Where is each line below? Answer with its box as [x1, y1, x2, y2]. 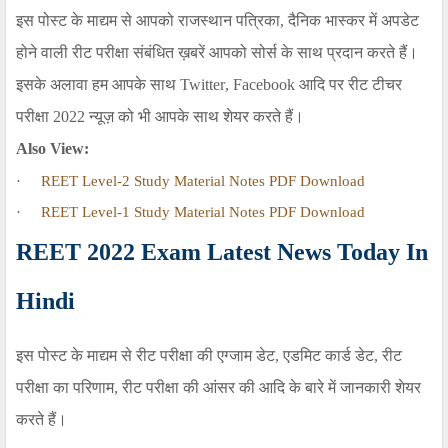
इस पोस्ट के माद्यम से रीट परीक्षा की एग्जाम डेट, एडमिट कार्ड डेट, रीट [16, 347, 402, 365]
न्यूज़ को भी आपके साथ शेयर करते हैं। [89, 108, 304, 126]
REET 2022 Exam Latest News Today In [16, 239, 428, 266]
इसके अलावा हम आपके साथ [16, 76, 176, 94]
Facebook [229, 76, 299, 94]
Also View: [16, 140, 89, 158]
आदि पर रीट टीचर [299, 76, 402, 94]
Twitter [180, 76, 225, 94]
